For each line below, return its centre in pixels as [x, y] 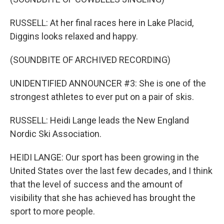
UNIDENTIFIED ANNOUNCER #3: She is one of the [108, 83]
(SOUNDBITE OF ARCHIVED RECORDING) [90, 60]
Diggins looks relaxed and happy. [74, 36]
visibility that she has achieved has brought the [103, 198]
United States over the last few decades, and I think [111, 171]
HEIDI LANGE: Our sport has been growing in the [104, 157]
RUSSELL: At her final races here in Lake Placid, [102, 23]
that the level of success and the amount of [96, 184]
